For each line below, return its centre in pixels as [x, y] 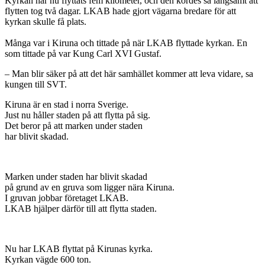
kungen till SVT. [36, 85]
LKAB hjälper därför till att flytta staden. [81, 209]
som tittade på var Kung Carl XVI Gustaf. [83, 54]
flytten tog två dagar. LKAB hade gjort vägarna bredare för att [120, 11]
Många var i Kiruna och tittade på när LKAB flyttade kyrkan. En [126, 43]
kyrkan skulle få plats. [46, 22]
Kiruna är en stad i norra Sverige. [67, 105]
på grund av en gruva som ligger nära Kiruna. [90, 188]
